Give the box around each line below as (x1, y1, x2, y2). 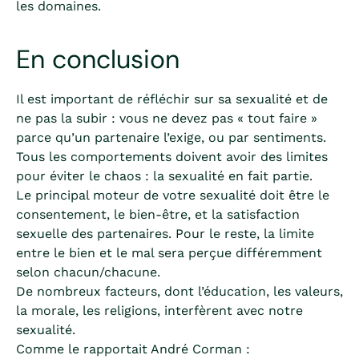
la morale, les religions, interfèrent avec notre (16, 303, 303, 318)
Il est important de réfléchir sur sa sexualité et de (16, 91, 328, 107)
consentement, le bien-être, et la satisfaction (16, 207, 300, 222)
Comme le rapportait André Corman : (16, 341, 250, 357)
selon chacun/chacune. (16, 264, 160, 280)
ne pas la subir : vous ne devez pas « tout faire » (16, 111, 317, 126)
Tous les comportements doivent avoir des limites (16, 149, 328, 164)
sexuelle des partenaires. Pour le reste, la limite (16, 226, 314, 241)
